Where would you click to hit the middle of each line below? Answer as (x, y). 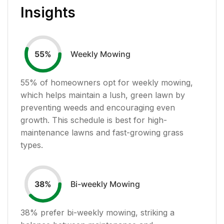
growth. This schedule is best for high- (94, 120)
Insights (48, 12)
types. (32, 145)
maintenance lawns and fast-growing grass (102, 132)
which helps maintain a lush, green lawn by (103, 95)
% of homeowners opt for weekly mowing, (111, 82)
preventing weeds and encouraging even (98, 107)
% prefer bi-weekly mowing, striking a (102, 212)
